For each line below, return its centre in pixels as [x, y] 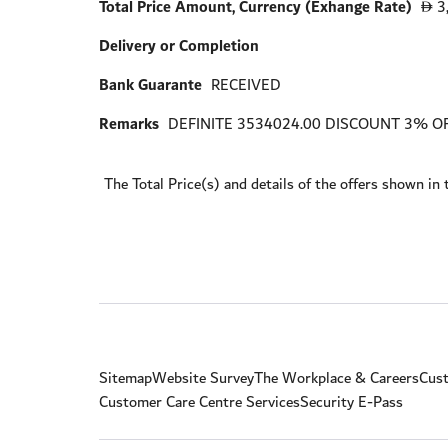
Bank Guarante [151, 85]
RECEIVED [246, 85]
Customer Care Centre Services [200, 402]
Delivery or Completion [179, 46]
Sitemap [126, 378]
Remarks [129, 124]
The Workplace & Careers [337, 378]
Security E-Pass [352, 402]
